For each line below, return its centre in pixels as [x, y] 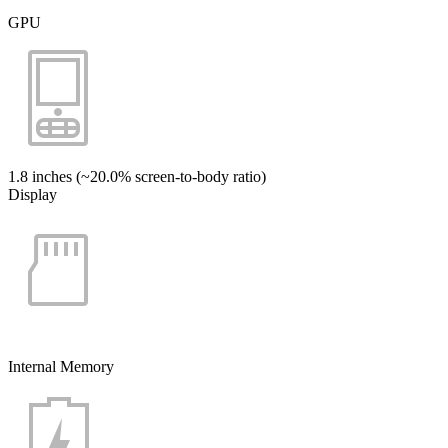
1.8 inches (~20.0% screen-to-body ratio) [137, 176]
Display [32, 194]
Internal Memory [61, 366]
